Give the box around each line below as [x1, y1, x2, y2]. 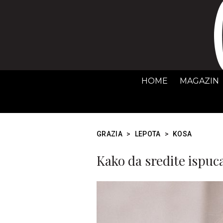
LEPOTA [134, 130, 161, 138]
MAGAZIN [180, 76, 219, 86]
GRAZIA [97, 130, 123, 138]
